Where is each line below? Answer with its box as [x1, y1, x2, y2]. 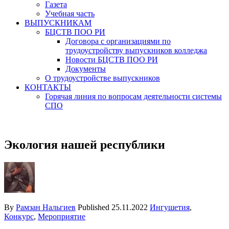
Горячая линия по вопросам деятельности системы [45, 92, 222, 101]
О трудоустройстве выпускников [45, 74, 160, 82]
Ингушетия [150, 202, 190, 212]
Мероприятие [38, 212, 85, 221]
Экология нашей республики [4, 138, 165, 151]
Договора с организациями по [65, 37, 171, 45]
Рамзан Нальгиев [16, 202, 76, 212]
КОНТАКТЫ [25, 83, 71, 91]
